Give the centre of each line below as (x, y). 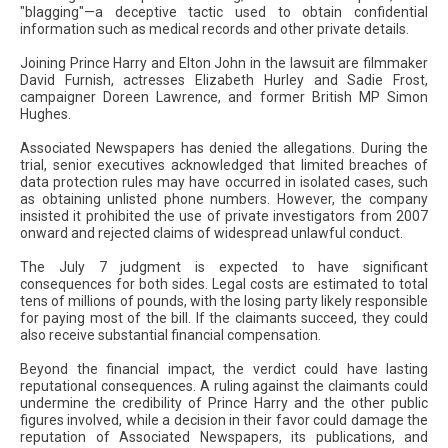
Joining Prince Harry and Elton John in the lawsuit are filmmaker (224, 63)
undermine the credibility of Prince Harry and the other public (224, 403)
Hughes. (45, 114)
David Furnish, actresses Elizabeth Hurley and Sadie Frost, (224, 80)
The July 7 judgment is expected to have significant (224, 267)
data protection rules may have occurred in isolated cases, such (224, 182)
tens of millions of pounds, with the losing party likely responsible (224, 301)
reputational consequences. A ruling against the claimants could (224, 386)
